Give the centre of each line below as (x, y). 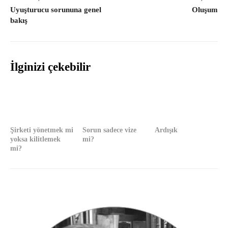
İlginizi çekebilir (50, 67)
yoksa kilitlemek (35, 139)
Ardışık (166, 130)
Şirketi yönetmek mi (42, 130)
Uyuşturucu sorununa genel (56, 10)
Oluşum (205, 10)
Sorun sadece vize (109, 130)
